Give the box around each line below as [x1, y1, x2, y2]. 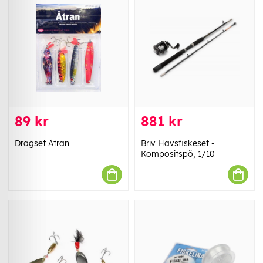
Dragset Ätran [15, 138, 69, 149]
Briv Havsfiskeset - [141, 138, 215, 149]
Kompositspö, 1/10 [141, 149, 215, 160]
